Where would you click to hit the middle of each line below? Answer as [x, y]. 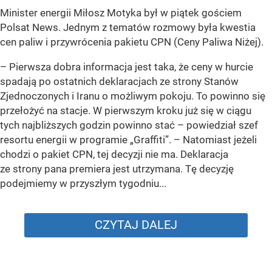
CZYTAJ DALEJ [136, 225]
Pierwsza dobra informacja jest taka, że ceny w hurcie [131, 67]
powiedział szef [222, 125]
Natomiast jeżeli [220, 140]
